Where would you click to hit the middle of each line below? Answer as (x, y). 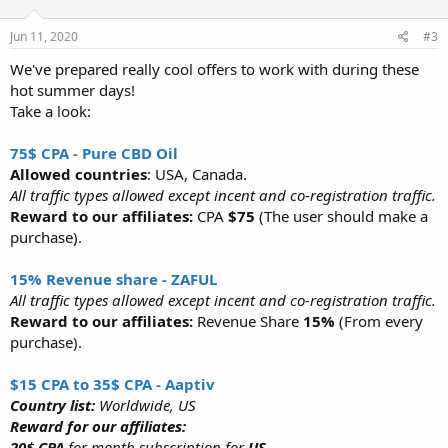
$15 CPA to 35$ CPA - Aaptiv (112, 383)
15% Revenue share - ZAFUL (113, 278)
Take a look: (50, 110)
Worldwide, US (147, 404)
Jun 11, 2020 (44, 36)
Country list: (54, 404)
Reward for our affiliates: (98, 425)
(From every (381, 320)
